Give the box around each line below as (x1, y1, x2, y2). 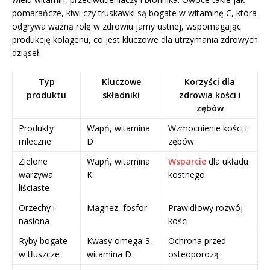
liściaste (19, 181, 49, 193)
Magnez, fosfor (87, 201, 147, 213)
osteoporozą (168, 248, 219, 260)
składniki (102, 89, 140, 101)
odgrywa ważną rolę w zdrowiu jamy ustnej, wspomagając (12, 20, 241, 32)
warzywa (19, 168, 53, 180)
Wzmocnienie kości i (168, 122, 247, 134)
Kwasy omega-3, (87, 234, 152, 246)
